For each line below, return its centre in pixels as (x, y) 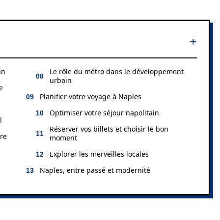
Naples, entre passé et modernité (95, 170)
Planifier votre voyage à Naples (91, 96)
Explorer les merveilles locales (99, 154)
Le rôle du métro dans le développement (117, 71)
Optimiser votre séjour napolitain (104, 113)
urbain (61, 80)
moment (63, 138)
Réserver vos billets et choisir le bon (109, 129)
